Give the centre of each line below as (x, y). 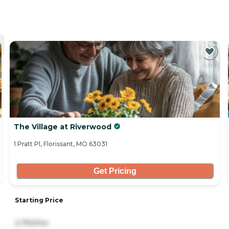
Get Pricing (115, 171)
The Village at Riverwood (63, 127)
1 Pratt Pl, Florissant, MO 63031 (61, 144)
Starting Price (39, 200)
